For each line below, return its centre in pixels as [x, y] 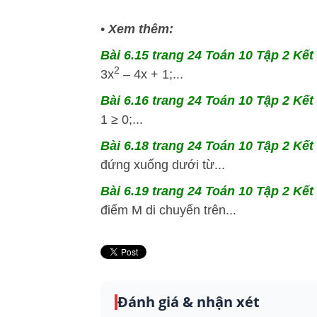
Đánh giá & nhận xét [189, 301]
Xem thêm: [141, 29]
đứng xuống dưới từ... [163, 165]
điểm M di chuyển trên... [168, 210]
